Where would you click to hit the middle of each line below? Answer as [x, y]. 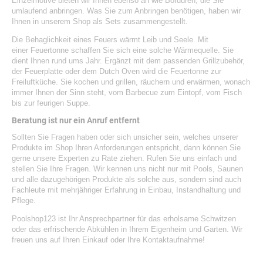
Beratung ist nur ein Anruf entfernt [76, 120]
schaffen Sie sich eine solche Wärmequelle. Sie [151, 50]
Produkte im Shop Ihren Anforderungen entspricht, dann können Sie [126, 147]
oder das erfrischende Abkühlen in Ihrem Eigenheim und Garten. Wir [127, 229]
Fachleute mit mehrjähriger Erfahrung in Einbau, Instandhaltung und [126, 190]
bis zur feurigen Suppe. [51, 103]
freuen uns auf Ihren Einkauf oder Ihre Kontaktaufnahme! [108, 240]
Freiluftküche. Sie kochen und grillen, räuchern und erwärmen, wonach [131, 82]
